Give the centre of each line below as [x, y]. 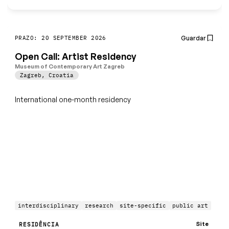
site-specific [143, 206]
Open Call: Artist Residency [75, 56]
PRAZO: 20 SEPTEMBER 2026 [61, 38]
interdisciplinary [48, 206]
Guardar [193, 38]
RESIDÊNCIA [39, 224]
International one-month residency [73, 99]
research [99, 206]
